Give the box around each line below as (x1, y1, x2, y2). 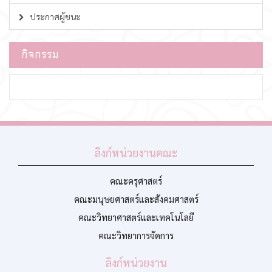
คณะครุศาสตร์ (110, 175, 162, 186)
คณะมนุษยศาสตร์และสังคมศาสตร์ (73, 193, 199, 205)
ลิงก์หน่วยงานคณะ (94, 146, 178, 160)
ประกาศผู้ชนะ (28, 11, 81, 22)
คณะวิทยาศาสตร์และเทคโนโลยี (78, 211, 194, 223)
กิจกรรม (21, 47, 59, 62)
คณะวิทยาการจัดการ (98, 229, 174, 241)
